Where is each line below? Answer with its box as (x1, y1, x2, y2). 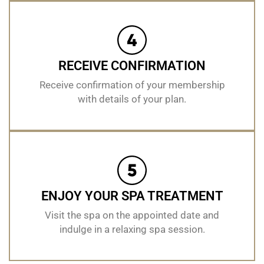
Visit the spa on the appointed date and (45, 209, 219, 221)
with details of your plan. (78, 93, 186, 105)
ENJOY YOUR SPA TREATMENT (41, 189, 223, 204)
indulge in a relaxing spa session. (59, 223, 205, 235)
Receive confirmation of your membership (39, 78, 225, 91)
